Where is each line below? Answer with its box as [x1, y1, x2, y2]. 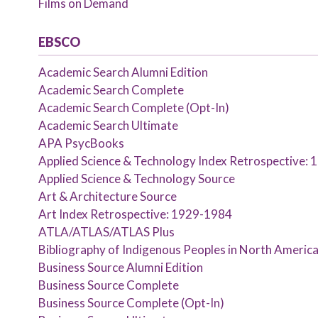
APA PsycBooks [38, 136, 124, 150]
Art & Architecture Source [38, 189, 177, 204]
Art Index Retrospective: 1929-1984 [38, 207, 232, 221]
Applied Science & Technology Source [38, 171, 235, 186]
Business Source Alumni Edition [38, 260, 203, 275]
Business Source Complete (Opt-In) [38, 295, 224, 310]
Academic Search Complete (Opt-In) [38, 100, 229, 115]
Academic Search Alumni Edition [38, 65, 208, 79]
